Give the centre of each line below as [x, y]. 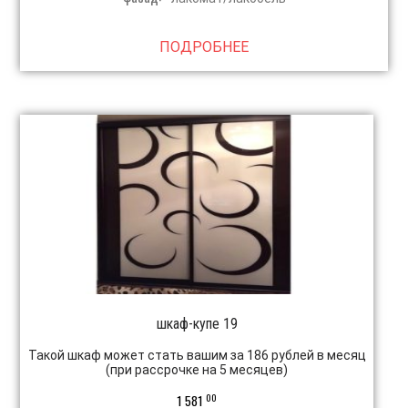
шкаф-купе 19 [197, 324]
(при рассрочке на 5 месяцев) [197, 370]
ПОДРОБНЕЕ [204, 47]
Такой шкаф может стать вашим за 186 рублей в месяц [197, 356]
